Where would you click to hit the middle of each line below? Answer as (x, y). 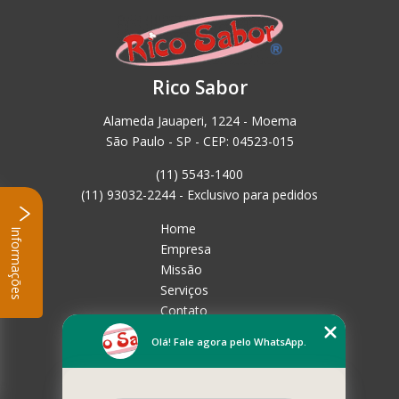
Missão (181, 270)
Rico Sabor (199, 88)
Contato (183, 311)
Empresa (185, 249)
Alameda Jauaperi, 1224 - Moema (199, 121)
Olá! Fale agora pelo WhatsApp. (228, 341)
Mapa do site (198, 331)
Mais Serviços (199, 352)
